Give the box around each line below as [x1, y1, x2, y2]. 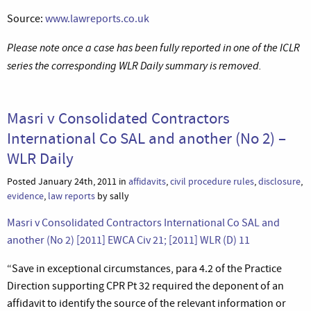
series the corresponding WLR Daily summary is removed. [7, 58, 262, 73]
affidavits [128, 174, 166, 188]
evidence [7, 189, 44, 203]
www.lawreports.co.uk [45, 11, 149, 26]
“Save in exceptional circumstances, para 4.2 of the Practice [7, 261, 282, 276]
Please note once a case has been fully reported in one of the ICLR [7, 40, 300, 55]
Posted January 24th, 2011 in [7, 174, 128, 188]
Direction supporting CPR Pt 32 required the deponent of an [7, 278, 284, 293]
